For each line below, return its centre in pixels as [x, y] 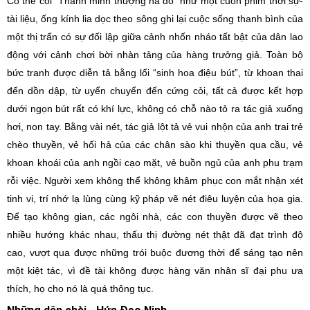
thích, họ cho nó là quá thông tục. [80, 289]
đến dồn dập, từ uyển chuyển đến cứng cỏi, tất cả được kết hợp [155, 91]
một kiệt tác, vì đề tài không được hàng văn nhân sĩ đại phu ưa [155, 271]
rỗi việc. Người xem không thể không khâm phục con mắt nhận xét [155, 181]
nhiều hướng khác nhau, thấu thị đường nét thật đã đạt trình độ [155, 235]
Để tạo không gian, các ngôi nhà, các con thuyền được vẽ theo [155, 217]
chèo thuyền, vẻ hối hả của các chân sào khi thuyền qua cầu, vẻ [155, 145]
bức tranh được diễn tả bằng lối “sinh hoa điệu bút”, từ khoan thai [155, 73]
